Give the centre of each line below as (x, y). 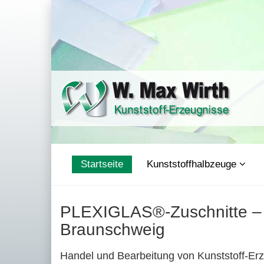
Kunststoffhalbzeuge (193, 164)
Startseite (102, 164)
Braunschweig (113, 230)
